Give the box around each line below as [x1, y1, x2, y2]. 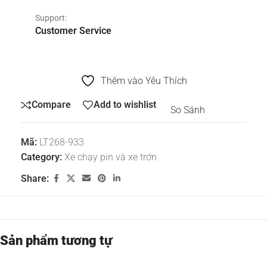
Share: [21, 172, 49, 184]
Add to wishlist [94, 99, 156, 111]
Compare [32, 99, 71, 111]
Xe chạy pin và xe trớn [64, 151, 157, 163]
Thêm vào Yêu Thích [100, 74, 187, 86]
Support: [35, 13, 67, 23]
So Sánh [170, 104, 205, 116]
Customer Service [35, 24, 111, 36]
